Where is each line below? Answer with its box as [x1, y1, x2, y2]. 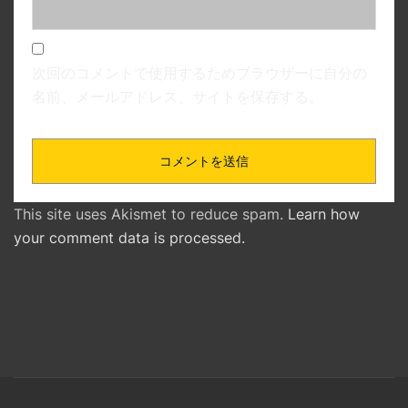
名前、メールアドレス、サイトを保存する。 [32, 87, 323, 106]
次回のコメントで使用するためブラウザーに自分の [32, 63, 367, 82]
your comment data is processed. [14, 228, 245, 247]
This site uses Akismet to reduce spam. [14, 204, 288, 223]
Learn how [288, 204, 360, 223]
